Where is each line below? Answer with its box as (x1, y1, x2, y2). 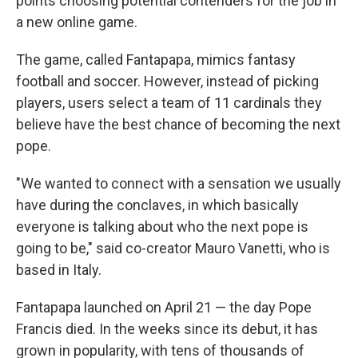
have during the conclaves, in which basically (16, 197, 299, 214)
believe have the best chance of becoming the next (16, 116, 340, 133)
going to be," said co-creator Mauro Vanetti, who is (16, 240, 330, 257)
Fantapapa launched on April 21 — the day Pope (16, 299, 312, 316)
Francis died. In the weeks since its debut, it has (16, 320, 318, 338)
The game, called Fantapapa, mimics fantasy (16, 51, 296, 69)
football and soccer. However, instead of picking (16, 73, 319, 90)
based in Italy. (16, 261, 101, 279)
